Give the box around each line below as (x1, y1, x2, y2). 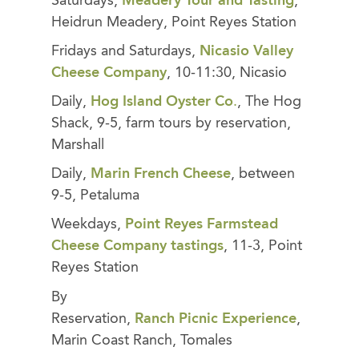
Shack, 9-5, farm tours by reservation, (51, 115, 291, 131)
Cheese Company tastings (51, 239, 224, 254)
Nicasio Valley (200, 43, 293, 58)
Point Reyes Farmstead (125, 217, 278, 232)
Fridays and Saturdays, (51, 43, 200, 58)
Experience (218, 311, 296, 326)
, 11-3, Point (224, 239, 302, 254)
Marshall (51, 137, 104, 152)
